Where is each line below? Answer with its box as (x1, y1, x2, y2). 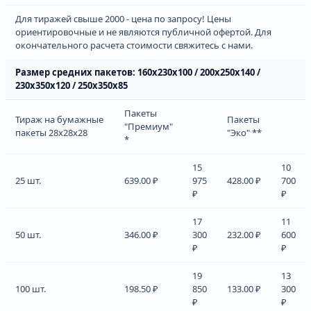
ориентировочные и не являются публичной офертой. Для (15, 25, 271, 38)
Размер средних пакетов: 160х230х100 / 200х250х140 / (15, 65, 260, 78)
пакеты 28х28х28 (15, 126, 87, 139)
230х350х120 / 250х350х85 (15, 78, 128, 92)
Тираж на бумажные (15, 112, 103, 126)
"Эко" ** (227, 126, 262, 139)
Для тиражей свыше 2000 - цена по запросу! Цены (15, 12, 231, 25)
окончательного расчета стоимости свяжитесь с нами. (15, 38, 253, 51)
